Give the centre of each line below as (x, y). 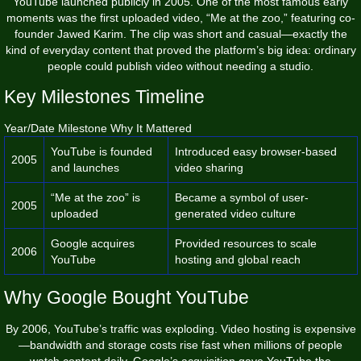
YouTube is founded (102, 151)
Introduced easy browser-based (256, 151)
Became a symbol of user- (242, 197)
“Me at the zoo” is (95, 197)
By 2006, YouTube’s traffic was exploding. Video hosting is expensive (180, 328)
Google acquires (93, 243)
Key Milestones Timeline (104, 96)
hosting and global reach (238, 259)
